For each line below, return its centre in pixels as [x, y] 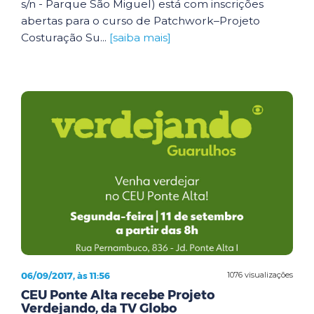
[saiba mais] [140, 37]
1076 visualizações [260, 275]
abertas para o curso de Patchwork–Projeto [141, 21]
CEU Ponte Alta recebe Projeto [118, 295]
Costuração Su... [65, 37]
